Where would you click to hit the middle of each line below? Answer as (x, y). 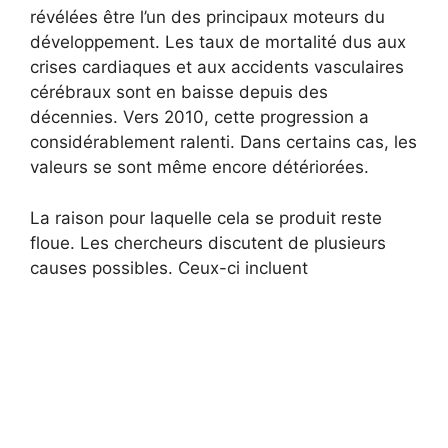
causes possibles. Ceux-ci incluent (169, 267)
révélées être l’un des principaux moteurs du (207, 17)
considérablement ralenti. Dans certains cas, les (223, 142)
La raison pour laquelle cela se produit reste (206, 217)
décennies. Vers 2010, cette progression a (199, 117)
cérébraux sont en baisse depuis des (179, 92)
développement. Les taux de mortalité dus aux (218, 42)
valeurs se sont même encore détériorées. (199, 167)
